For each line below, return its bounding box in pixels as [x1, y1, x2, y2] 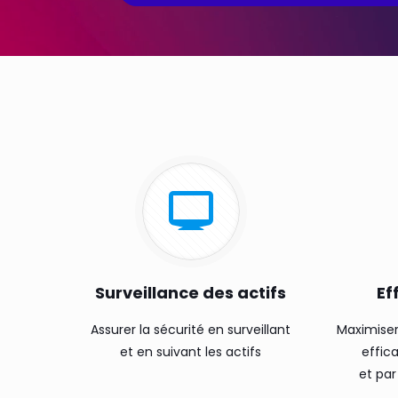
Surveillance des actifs [95, 282, 286, 304]
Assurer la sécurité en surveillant [91, 321, 291, 338]
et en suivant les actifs [120, 343, 261, 361]
